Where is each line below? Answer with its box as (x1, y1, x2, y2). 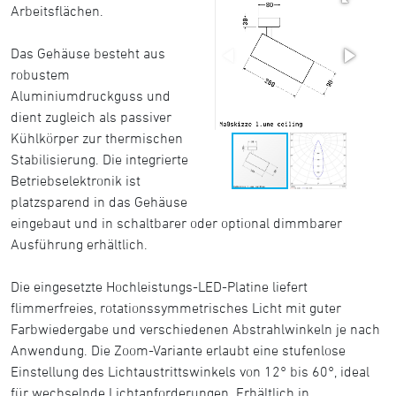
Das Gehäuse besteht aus (11, 45, 165, 61)
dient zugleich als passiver (11, 109, 171, 125)
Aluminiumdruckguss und (11, 88, 171, 103)
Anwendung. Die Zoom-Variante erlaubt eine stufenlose (11, 342, 346, 358)
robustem (11, 66, 70, 82)
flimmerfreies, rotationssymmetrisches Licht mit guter (11, 300, 341, 316)
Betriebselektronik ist (11, 172, 141, 188)
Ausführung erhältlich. (11, 236, 148, 252)
